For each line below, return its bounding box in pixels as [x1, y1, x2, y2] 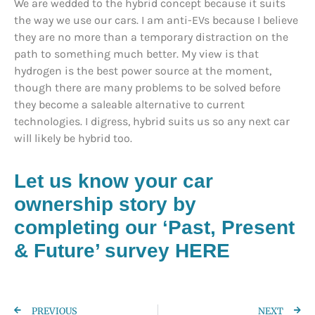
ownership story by [14, 193, 196, 216]
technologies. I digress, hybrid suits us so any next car [14, 115, 290, 129]
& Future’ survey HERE [14, 240, 230, 262]
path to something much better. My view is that [14, 47, 259, 61]
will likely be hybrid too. [14, 131, 132, 146]
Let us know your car [14, 170, 213, 193]
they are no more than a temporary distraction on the [14, 30, 288, 44]
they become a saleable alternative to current [14, 98, 245, 112]
